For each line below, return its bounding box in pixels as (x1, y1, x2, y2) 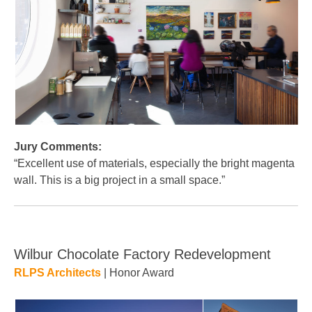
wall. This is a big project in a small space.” (14, 174, 225, 186)
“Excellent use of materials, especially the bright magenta (14, 157, 295, 169)
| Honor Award (101, 267, 174, 279)
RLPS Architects (14, 267, 101, 279)
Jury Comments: (14, 141, 102, 153)
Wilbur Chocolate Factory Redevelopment (14, 247, 271, 262)
